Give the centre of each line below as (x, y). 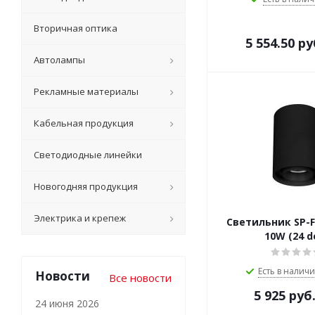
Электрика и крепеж (80, 218)
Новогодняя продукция (86, 187)
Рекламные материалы (86, 92)
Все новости (140, 278)
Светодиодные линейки (88, 155)
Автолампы (59, 60)
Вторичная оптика (76, 28)
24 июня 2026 (67, 304)
